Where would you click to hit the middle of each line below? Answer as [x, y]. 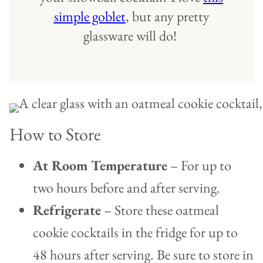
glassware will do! [131, 36]
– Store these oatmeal [160, 210]
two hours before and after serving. [127, 188]
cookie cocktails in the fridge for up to [135, 232]
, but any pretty [167, 16]
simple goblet [90, 16]
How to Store [55, 134]
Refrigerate [67, 210]
